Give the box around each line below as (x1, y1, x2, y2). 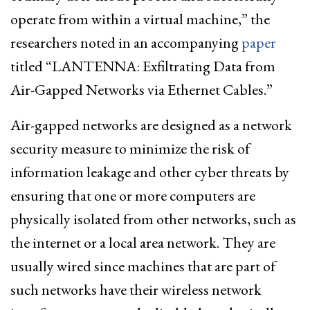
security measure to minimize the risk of (10, 138, 250, 158)
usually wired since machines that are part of (10, 255, 275, 276)
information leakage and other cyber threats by (10, 161, 289, 182)
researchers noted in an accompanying (10, 32, 241, 53)
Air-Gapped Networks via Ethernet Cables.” (10, 79, 273, 100)
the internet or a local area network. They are (10, 232, 275, 253)
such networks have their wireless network (10, 279, 262, 300)
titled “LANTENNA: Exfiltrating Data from (10, 55, 275, 76)
